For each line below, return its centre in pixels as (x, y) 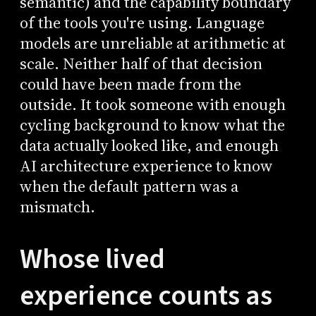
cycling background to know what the (152, 126)
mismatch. (57, 207)
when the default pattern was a (129, 187)
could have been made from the (130, 85)
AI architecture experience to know (146, 166)
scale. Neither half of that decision (141, 64)
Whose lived (92, 259)
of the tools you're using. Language (142, 23)
